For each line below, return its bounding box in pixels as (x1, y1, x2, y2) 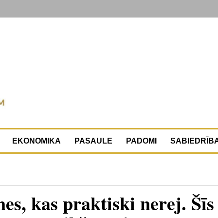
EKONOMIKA (12, 136, 61, 145)
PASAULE (74, 136, 112, 145)
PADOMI (126, 136, 157, 145)
